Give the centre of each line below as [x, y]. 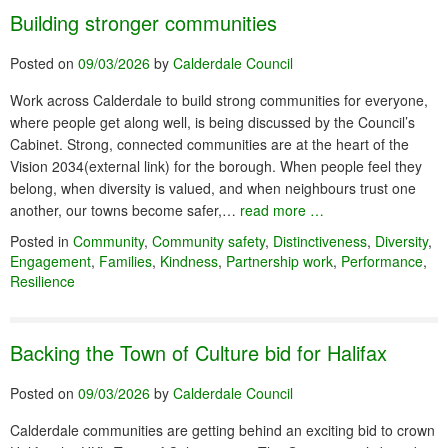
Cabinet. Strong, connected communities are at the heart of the [209, 144]
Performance [382, 261]
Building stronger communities [143, 22]
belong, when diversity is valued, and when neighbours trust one [213, 188]
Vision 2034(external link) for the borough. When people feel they [216, 166]
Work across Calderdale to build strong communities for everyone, [219, 100]
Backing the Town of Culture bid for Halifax [198, 352]
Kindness [189, 261]
